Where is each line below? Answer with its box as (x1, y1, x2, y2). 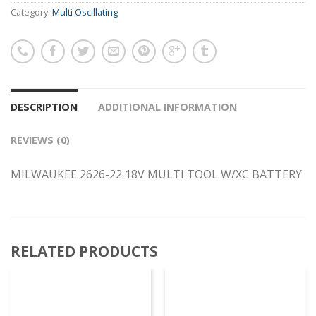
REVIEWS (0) (11, 133, 70, 147)
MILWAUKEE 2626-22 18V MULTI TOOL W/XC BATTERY (11, 166, 302, 183)
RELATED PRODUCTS (11, 241, 158, 262)
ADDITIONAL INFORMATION (98, 100, 237, 114)
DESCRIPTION (11, 100, 78, 114)
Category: (11, 6, 52, 19)
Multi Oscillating (52, 6, 118, 19)
